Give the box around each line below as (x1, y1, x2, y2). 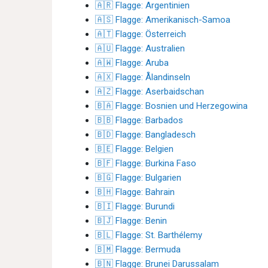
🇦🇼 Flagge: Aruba (95, 57, 169, 68)
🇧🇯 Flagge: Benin (95, 215, 167, 226)
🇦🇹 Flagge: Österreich (95, 29, 186, 39)
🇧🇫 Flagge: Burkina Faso (95, 158, 196, 169)
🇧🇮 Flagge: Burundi (95, 201, 175, 212)
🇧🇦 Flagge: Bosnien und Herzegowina (95, 100, 248, 111)
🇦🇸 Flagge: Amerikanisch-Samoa (95, 14, 230, 25)
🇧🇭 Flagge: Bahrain (95, 187, 175, 197)
